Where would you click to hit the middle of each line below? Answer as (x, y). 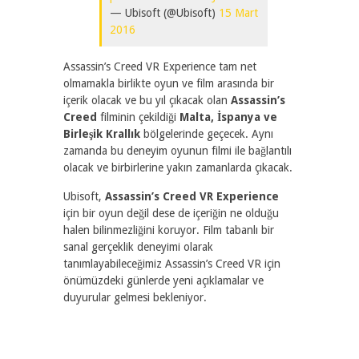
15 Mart (238, 13)
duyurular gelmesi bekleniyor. (135, 297)
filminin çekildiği (138, 117)
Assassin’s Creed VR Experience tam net (160, 67)
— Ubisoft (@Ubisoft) (164, 13)
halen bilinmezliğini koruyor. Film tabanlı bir (169, 230)
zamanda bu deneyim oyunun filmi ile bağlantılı (177, 151)
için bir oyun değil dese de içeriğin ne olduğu (171, 213)
